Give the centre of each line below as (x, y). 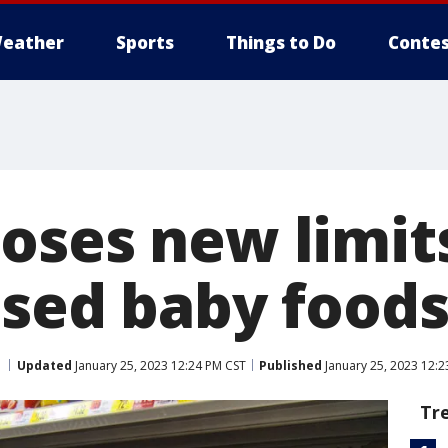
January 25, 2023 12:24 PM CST (159, 365)
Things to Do (281, 42)
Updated (44, 365)
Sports (145, 42)
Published (290, 365)
